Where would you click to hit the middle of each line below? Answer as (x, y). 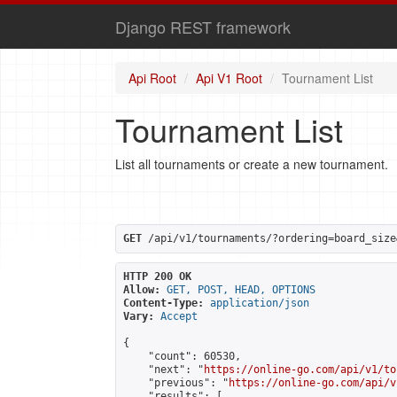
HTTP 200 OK (157, 276)
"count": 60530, (182, 356)
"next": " (163, 370)
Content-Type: (163, 303)
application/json (260, 303)
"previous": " (176, 383)
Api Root (152, 78)
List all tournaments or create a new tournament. (252, 164)
